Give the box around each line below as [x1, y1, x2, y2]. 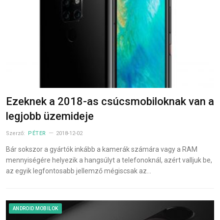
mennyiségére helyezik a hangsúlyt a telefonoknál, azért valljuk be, [6, 156, 212, 164]
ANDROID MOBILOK [13, 205, 58, 211]
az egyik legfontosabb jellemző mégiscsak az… [6, 166, 151, 175]
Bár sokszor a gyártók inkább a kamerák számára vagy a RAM [6, 145, 197, 153]
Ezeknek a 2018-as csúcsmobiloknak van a [6, 95, 214, 108]
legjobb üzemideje [6, 110, 94, 122]
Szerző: [6, 130, 27, 137]
